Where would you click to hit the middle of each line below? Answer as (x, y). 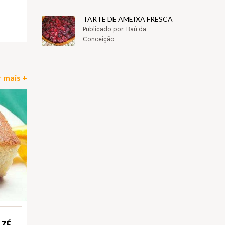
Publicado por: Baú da (114, 29)
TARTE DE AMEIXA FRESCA (128, 19)
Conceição (98, 39)
